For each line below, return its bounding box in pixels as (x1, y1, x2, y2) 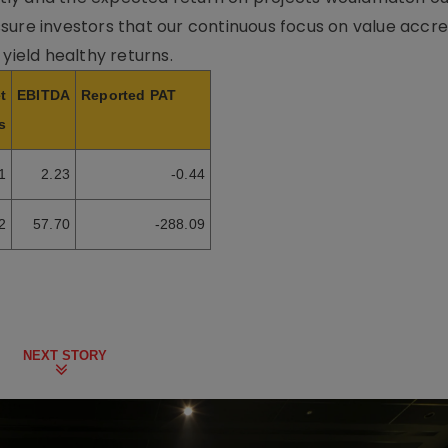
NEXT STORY (23, 348, 107, 363)
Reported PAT (81, 87, 177, 103)
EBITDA (17, 87, 71, 103)
